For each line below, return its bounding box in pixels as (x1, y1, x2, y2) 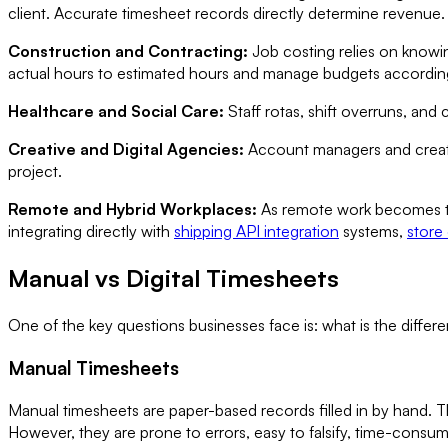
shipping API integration (174, 221, 339, 242)
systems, (339, 221, 407, 242)
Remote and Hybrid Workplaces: (8, 199, 257, 220)
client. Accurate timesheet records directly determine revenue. (8, 3, 445, 24)
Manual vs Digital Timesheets (8, 263, 339, 294)
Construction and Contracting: (8, 41, 248, 62)
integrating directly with (8, 221, 174, 242)
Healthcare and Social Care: (8, 101, 224, 122)
